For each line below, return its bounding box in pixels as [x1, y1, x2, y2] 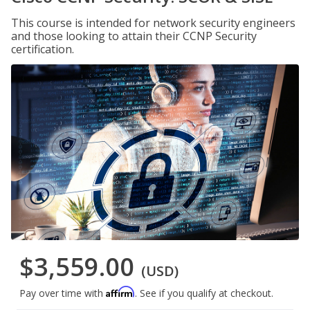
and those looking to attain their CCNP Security [11, 28, 257, 44]
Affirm [106, 286, 135, 298]
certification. [11, 42, 74, 57]
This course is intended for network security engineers [11, 15, 295, 30]
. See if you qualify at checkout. [135, 286, 273, 300]
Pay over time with [19, 286, 106, 300]
